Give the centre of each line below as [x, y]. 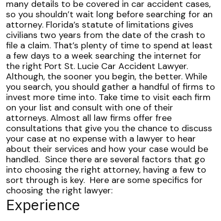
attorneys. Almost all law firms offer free [89, 118]
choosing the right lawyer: [59, 190]
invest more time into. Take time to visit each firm [108, 97]
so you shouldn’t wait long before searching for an [109, 14]
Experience [43, 204]
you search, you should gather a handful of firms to [110, 87]
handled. [24, 159]
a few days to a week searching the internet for [104, 56]
